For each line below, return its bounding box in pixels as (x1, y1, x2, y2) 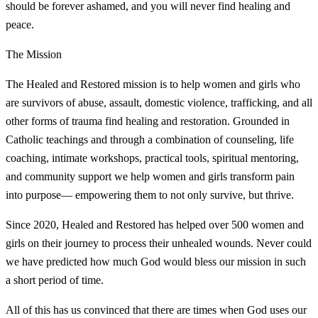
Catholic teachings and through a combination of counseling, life (6, 133, 294, 146)
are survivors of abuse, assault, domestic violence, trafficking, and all (6, 96, 312, 109)
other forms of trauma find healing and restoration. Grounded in (6, 114, 290, 127)
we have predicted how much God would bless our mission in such (6, 255, 306, 268)
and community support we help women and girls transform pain (6, 170, 295, 182)
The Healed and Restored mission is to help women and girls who (6, 77, 300, 90)
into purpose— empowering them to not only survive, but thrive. (6, 188, 294, 201)
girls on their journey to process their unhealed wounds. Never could (6, 236, 312, 249)
